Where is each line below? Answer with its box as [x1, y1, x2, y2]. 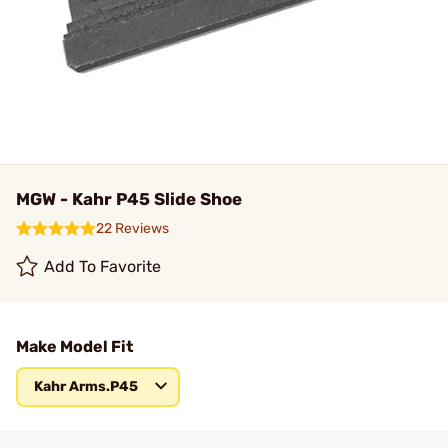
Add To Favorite [44, 257, 162, 276]
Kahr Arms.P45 [34, 378, 138, 395]
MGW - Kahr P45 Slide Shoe [16, 189, 242, 209]
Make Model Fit [16, 337, 133, 356]
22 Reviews [96, 220, 169, 237]
